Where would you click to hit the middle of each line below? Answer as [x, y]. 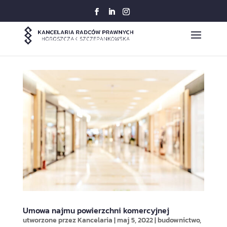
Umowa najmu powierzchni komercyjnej [96, 210]
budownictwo [178, 220]
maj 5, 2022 [135, 220]
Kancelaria [95, 220]
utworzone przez [50, 220]
